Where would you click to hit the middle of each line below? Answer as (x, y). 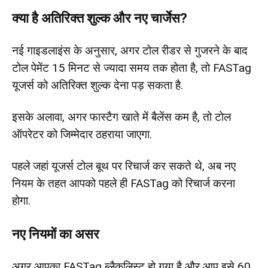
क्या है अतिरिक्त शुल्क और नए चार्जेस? (100, 18)
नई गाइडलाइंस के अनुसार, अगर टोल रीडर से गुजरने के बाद (130, 50)
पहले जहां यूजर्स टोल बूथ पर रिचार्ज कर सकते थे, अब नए (124, 166)
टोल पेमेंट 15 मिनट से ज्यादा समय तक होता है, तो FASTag (132, 68)
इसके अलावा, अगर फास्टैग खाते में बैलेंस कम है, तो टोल (121, 117)
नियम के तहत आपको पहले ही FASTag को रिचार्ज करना (124, 183)
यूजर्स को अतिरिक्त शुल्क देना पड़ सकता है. (98, 85)
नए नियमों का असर (56, 234)
